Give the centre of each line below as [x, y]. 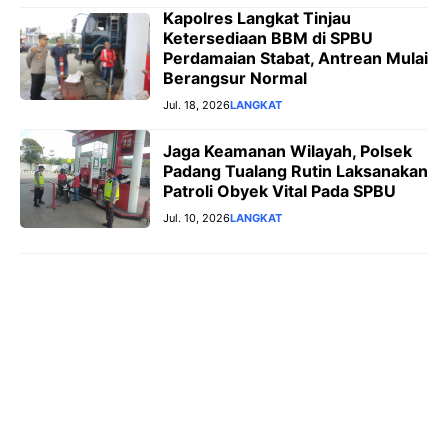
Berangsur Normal [235, 78]
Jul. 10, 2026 [196, 217]
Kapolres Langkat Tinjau [257, 18]
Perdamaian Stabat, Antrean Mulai [295, 58]
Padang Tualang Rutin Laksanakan [295, 170]
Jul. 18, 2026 [196, 105]
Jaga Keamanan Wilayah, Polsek [287, 150]
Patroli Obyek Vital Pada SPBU [279, 190]
